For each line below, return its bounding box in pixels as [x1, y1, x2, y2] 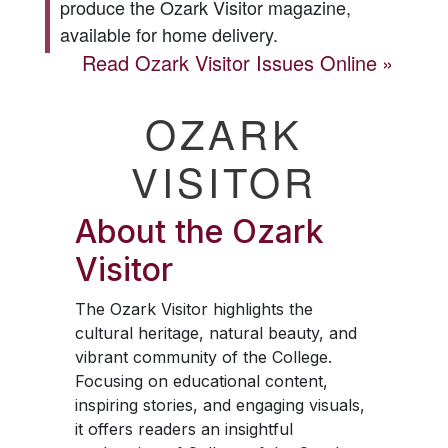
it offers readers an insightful [74, 419, 293, 440]
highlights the [207, 299, 313, 320]
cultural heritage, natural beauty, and [74, 323, 357, 344]
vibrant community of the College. [74, 347, 332, 368]
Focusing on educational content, [74, 371, 328, 392]
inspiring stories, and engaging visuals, [74, 395, 365, 416]
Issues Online [250, 48, 378, 78]
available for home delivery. [59, 21, 278, 48]
